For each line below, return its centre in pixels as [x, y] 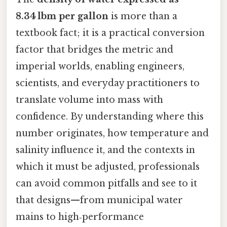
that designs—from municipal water [99, 200]
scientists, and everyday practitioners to [108, 83]
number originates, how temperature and [112, 134]
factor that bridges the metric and [94, 50]
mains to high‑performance [80, 217]
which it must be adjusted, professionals [108, 167]
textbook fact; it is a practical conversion [110, 33]
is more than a [143, 16]
